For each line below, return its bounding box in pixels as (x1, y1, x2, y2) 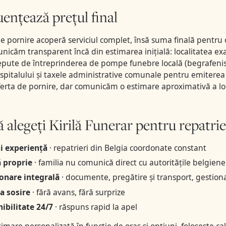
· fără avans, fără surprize (30, 186, 125, 198)
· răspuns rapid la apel (52, 201, 137, 212)
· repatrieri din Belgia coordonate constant (47, 142, 206, 153)
